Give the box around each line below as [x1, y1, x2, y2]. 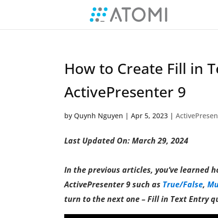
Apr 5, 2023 [131, 111, 168, 120]
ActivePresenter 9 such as [64, 179, 163, 190]
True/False [163, 179, 203, 190]
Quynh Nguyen [74, 111, 123, 120]
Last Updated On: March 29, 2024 [64, 135, 188, 146]
